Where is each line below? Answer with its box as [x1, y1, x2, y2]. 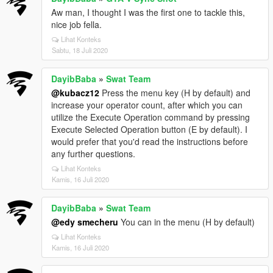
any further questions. [51, 147, 135, 160]
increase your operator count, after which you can [51, 99, 243, 111]
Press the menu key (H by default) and [99, 87, 250, 99]
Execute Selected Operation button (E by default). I [51, 123, 247, 135]
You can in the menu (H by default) [118, 216, 255, 228]
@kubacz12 [51, 87, 99, 99]
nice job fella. [51, 18, 102, 30]
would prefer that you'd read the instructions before [51, 135, 248, 147]
